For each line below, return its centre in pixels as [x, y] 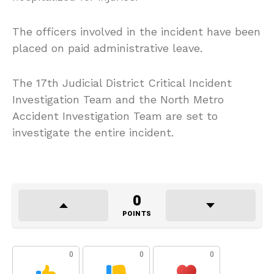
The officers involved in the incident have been [136, 31]
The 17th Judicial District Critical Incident [122, 83]
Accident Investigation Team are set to [115, 116]
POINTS [137, 213]
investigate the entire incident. [93, 132]
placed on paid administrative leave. [107, 48]
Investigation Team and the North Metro [118, 99]
